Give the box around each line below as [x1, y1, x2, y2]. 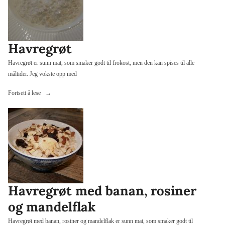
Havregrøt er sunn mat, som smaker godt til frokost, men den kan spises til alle [8, 59, 194, 66]
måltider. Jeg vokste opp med [8, 70, 77, 77]
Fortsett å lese [8, 89, 42, 96]
